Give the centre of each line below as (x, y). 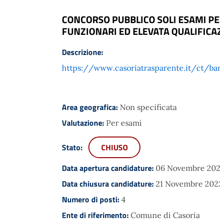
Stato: (73, 147)
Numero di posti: (92, 199)
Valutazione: (84, 123)
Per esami (124, 123)
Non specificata (148, 107)
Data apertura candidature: (109, 168)
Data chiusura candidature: (109, 183)
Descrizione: (82, 52)
